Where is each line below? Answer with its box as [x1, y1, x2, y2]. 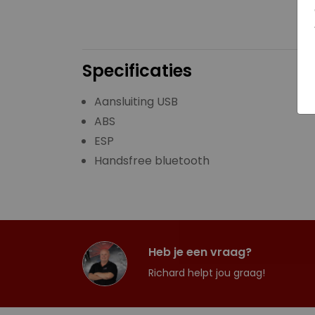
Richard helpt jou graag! [148, 266, 265, 280]
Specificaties [82, 59, 192, 82]
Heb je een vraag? [148, 244, 252, 260]
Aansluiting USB [94, 94, 178, 110]
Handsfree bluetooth [94, 153, 210, 169]
